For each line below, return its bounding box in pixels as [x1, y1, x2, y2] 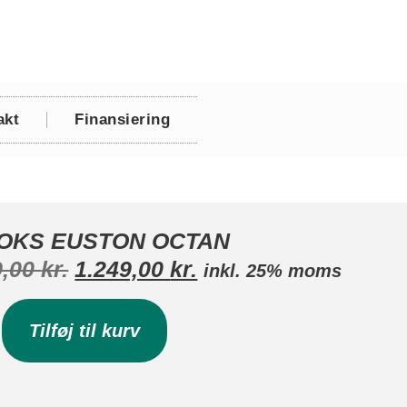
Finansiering [74, 111, 170, 128]
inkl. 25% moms [203, 261, 342, 281]
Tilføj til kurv [29, 321, 141, 342]
